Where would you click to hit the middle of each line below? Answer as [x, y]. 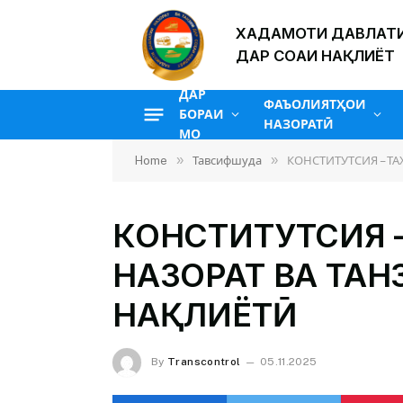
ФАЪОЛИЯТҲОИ [315, 104]
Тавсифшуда [227, 161]
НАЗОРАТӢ [299, 124]
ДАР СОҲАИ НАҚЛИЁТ [316, 56]
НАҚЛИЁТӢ [205, 315]
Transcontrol [204, 362]
